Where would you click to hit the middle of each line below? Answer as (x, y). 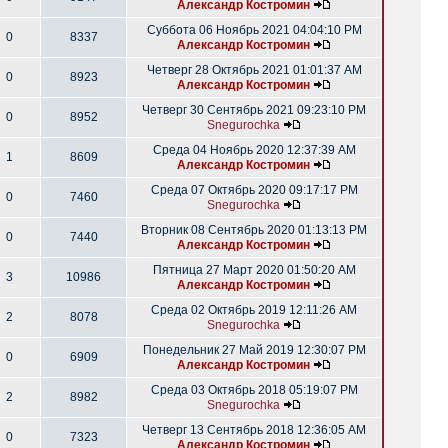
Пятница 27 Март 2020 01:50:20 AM (254, 270)
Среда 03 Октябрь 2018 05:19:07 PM (254, 390)
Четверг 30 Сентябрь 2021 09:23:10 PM (254, 110)
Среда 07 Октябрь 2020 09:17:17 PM (254, 190)
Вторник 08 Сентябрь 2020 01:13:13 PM (254, 230)
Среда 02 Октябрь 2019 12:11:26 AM (254, 310)
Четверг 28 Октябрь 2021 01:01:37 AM (254, 70)
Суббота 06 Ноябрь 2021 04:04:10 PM (254, 30)
